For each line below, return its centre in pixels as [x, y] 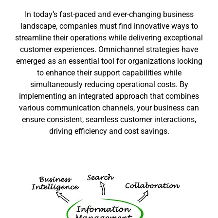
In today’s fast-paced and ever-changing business [109, 14]
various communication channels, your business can [109, 108]
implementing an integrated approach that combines [109, 96]
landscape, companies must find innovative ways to [109, 26]
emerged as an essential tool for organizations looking [109, 61]
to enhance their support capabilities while [109, 73]
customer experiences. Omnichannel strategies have [109, 49]
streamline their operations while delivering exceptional [109, 37]
